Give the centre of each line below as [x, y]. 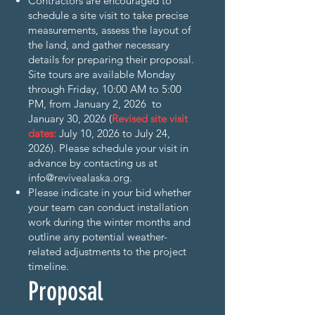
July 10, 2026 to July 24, [113, 133]
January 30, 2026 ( [70, 118]
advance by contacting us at [93, 163]
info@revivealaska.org [79, 178]
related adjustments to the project [107, 251]
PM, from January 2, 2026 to [95, 104]
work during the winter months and [109, 222]
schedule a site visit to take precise [108, 15]
